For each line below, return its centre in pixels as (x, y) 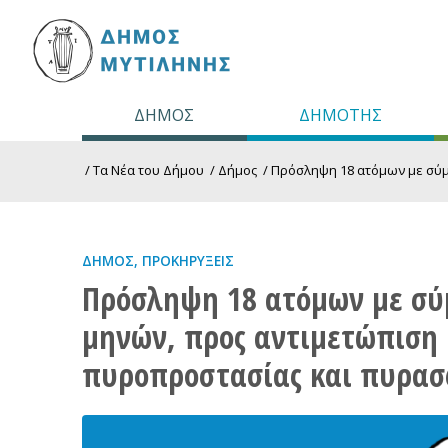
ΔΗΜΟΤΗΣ (340, 115)
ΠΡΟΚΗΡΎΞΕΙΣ (188, 261)
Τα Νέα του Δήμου (148, 170)
